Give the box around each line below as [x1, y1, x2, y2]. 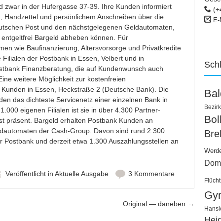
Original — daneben [123, 200, 187, 208]
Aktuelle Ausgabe [54, 170, 109, 178]
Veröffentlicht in [5, 170, 55, 178]
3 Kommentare [128, 170, 175, 178]
